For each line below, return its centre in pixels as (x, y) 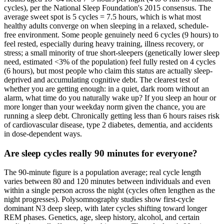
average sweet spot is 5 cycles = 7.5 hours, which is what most (102, 16)
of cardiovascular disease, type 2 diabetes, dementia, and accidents (108, 124)
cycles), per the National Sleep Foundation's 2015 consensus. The (107, 7)
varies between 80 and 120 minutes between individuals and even (107, 181)
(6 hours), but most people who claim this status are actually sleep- (108, 70)
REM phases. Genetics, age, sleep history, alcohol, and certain (102, 217)
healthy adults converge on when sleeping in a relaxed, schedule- (106, 25)
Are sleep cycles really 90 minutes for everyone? (101, 153)
